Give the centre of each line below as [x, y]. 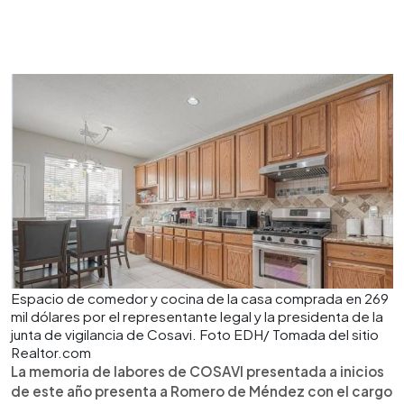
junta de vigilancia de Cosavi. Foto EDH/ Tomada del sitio [195, 334]
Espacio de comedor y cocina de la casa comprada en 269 [200, 298]
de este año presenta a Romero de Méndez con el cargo [202, 390]
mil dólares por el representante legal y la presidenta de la [197, 316]
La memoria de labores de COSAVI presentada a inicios [197, 371]
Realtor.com [51, 352]
